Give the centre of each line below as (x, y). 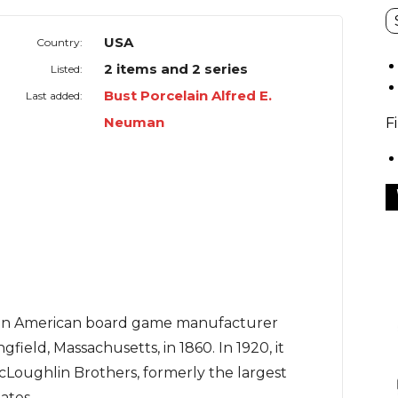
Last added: (55, 96)
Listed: (67, 69)
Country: (60, 43)
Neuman (135, 123)
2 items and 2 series (176, 69)
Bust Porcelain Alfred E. (188, 96)
